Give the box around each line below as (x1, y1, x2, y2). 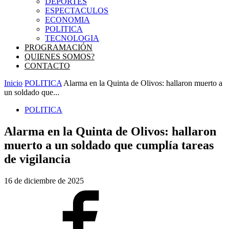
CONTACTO (25, 61, 70, 70)
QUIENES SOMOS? (25, 52, 95, 61)
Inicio (4, 79, 22, 87)
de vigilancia (4, 152, 71, 166)
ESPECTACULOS (45, 6, 108, 15)
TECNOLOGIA (45, 34, 99, 42)
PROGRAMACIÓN (25, 43, 93, 52)
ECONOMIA (45, 15, 90, 24)
